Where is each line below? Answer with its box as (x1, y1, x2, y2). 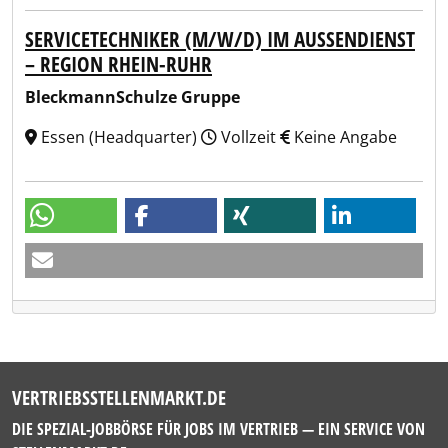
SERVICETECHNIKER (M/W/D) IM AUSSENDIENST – (25, 25, 415, 53)
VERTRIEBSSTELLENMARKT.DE (12, 384, 226, 411)
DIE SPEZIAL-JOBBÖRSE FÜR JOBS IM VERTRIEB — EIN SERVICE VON (12, 418, 425, 440)
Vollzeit (217, 126, 280, 148)
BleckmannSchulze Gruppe (25, 86, 240, 108)
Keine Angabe (290, 126, 397, 148)
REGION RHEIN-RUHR (25, 50, 201, 78)
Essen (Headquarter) (37, 126, 201, 148)
